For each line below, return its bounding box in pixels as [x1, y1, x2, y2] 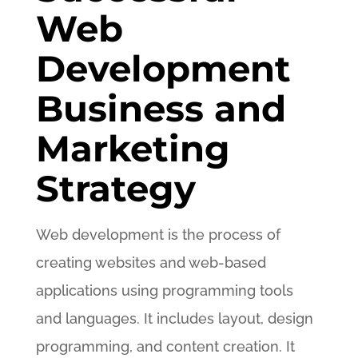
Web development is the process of [35, 226, 280, 243]
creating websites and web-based [35, 254, 266, 271]
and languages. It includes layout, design [35, 310, 313, 327]
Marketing [35, 126, 230, 170]
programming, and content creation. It [35, 338, 295, 355]
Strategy [35, 166, 196, 210]
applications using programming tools [35, 282, 293, 299]
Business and [35, 86, 286, 130]
